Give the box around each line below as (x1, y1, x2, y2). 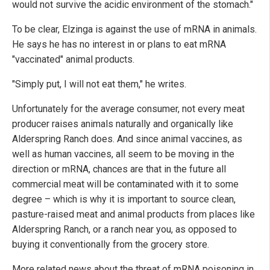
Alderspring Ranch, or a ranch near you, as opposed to (12, 223, 237, 235)
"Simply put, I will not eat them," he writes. (12, 78, 186, 90)
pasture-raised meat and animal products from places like (12, 208, 255, 220)
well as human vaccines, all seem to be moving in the (12, 148, 234, 160)
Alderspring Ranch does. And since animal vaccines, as (12, 133, 242, 145)
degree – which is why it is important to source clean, (12, 193, 236, 205)
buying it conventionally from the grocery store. (12, 238, 209, 250)
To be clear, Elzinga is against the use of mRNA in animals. (12, 23, 257, 35)
